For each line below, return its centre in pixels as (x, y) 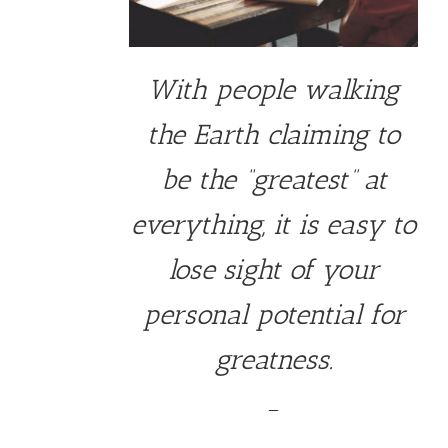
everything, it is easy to (273, 225)
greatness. (273, 360)
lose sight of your (273, 270)
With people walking (273, 90)
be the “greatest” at (273, 180)
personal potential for (273, 315)
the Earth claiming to (273, 135)
